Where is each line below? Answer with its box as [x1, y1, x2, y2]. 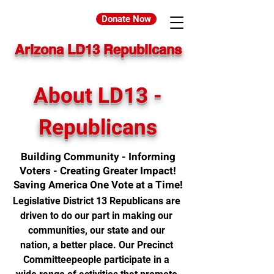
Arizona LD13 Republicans [14, 42, 182, 57]
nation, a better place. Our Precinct [20, 239, 173, 251]
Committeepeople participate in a [23, 254, 169, 265]
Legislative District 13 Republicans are [12, 195, 180, 207]
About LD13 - [34, 80, 162, 112]
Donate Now [102, 13, 151, 24]
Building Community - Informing [20, 149, 176, 165]
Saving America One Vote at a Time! [13, 177, 183, 193]
